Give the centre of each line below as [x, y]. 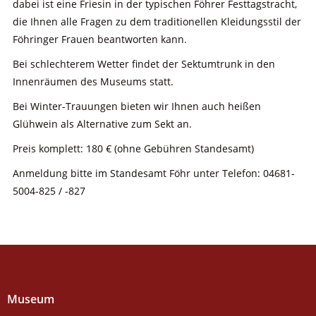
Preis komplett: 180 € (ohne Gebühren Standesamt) [133, 148]
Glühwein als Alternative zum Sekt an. [102, 123]
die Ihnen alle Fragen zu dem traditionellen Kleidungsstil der [157, 21]
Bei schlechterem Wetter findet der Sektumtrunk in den [144, 63]
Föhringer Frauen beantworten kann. [99, 39]
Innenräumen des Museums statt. [93, 81]
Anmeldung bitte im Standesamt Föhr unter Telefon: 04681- [153, 173]
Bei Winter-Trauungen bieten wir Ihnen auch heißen [136, 106]
